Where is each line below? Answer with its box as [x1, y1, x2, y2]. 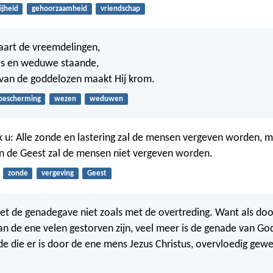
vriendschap [100, 4, 140, 13]
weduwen [89, 95, 123, 104]
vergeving [41, 169, 74, 178]
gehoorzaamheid [31, 4, 87, 13]
